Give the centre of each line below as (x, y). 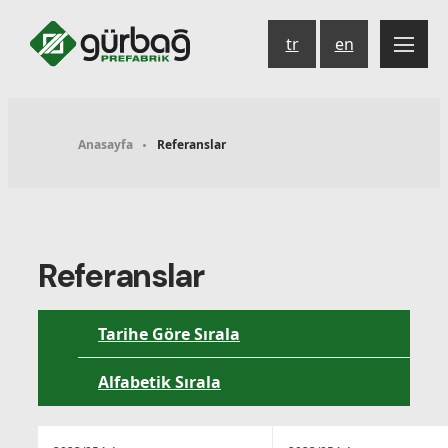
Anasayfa (105, 144)
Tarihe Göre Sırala (169, 333)
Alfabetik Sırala (159, 381)
